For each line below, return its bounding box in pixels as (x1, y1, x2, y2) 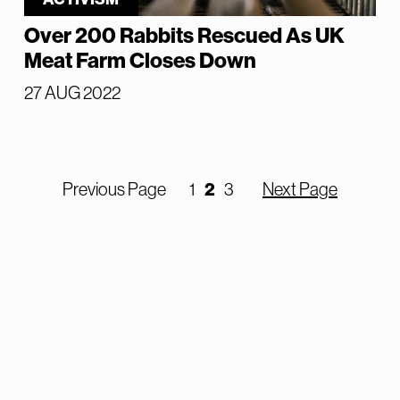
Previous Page (62, 179, 166, 199)
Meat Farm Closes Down (23, 47, 256, 73)
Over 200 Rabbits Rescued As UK (23, 22, 345, 48)
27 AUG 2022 (23, 82, 121, 103)
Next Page (262, 179, 337, 199)
